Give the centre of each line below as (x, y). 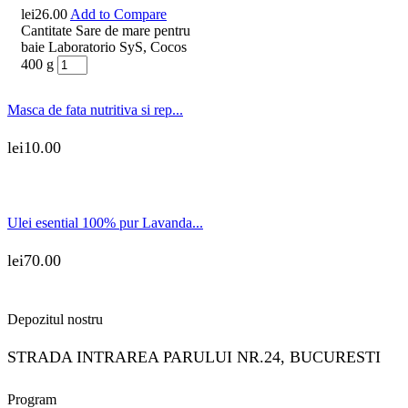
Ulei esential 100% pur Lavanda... (105, 222)
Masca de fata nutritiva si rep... (95, 109)
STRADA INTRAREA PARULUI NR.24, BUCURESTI (194, 357)
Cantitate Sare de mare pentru (106, 30)
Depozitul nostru (55, 319)
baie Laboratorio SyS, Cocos (104, 46)
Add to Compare (118, 14)
